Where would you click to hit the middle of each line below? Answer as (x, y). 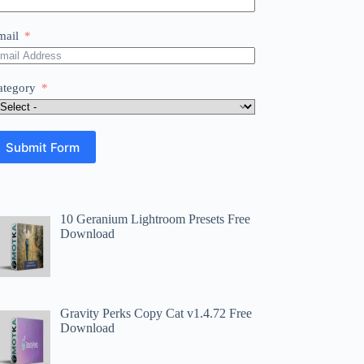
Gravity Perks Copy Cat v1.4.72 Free (156, 313)
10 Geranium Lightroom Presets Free (156, 219)
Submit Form (43, 147)
